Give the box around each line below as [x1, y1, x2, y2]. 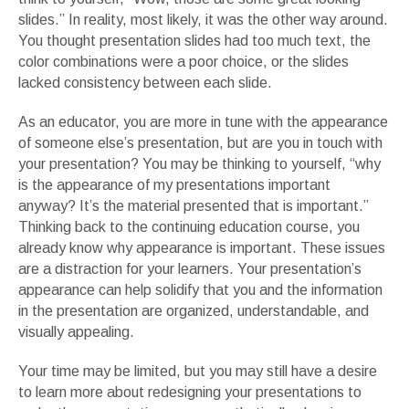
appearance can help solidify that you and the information [18, 281, 383, 298]
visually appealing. [18, 323, 134, 340]
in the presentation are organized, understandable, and [18, 302, 369, 319]
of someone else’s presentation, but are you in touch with [18, 134, 383, 151]
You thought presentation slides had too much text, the [18, 32, 371, 48]
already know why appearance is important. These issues [18, 239, 385, 256]
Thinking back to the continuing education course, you [18, 218, 360, 235]
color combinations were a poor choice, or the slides [18, 53, 349, 69]
